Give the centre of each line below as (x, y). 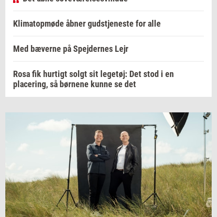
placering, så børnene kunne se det (75, 84)
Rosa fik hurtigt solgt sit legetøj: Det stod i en (93, 74)
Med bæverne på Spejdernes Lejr (71, 49)
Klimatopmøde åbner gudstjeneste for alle (87, 24)
